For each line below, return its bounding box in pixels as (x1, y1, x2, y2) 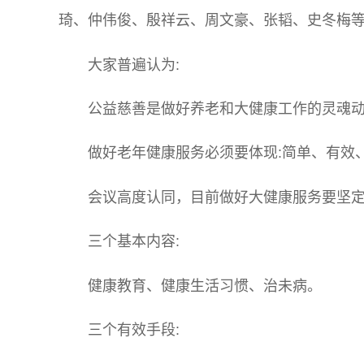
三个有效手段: (88, 321, 180, 338)
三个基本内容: (88, 233, 180, 250)
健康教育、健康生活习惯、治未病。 (88, 277, 322, 294)
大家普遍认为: (88, 56, 180, 73)
